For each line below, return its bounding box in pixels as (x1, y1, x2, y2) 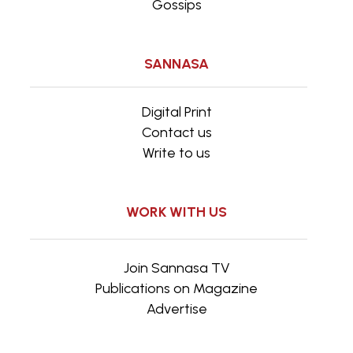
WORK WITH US (126, 203, 227, 221)
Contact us (141, 123, 212, 141)
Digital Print (141, 102, 212, 121)
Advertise (146, 299, 207, 318)
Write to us (143, 143, 210, 162)
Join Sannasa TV (123, 258, 230, 277)
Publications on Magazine (95, 279, 258, 297)
